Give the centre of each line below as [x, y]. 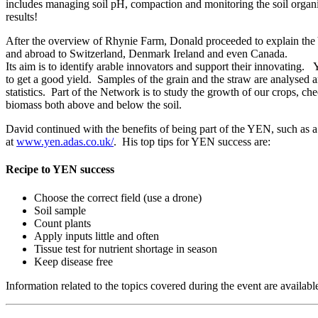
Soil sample [60, 210]
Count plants [62, 223]
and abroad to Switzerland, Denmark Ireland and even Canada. [147, 54]
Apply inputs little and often [97, 236]
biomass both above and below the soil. [94, 105]
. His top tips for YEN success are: [192, 142]
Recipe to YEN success [60, 170]
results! [22, 17]
